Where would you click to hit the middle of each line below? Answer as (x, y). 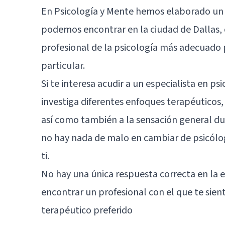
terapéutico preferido (87, 210)
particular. (63, 66)
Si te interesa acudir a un (93, 84)
